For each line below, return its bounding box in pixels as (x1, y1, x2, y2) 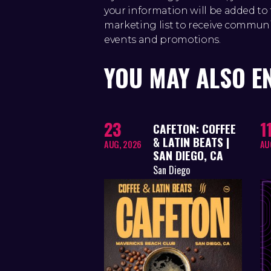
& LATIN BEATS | (153, 132, 229, 151)
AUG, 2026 (104, 137, 142, 151)
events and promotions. (104, 34, 221, 46)
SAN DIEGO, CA (153, 146, 223, 164)
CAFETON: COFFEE (153, 119, 236, 137)
